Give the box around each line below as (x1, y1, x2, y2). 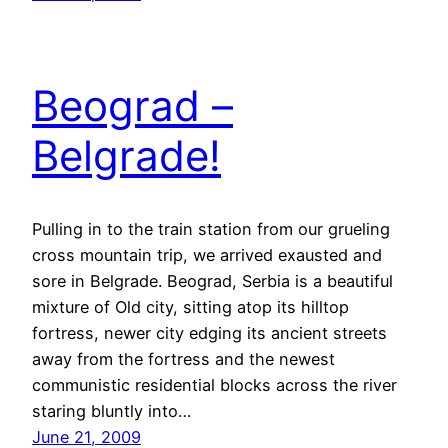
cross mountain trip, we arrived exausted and (32, 245, 382, 266)
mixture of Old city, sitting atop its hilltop (32, 297, 349, 318)
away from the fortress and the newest (32, 349, 335, 370)
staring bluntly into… (32, 401, 191, 422)
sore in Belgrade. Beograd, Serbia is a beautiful (32, 271, 393, 292)
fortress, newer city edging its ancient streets (32, 323, 387, 344)
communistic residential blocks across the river (32, 375, 397, 396)
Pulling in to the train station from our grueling (32, 219, 390, 240)
